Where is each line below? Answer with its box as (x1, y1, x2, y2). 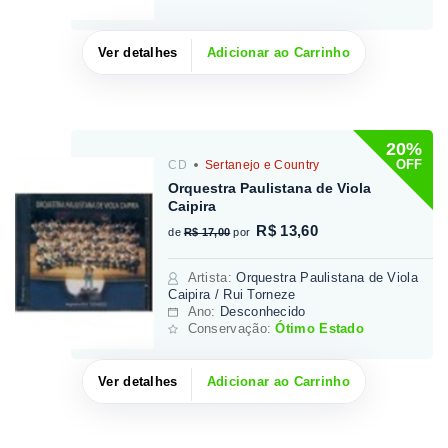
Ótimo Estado (275, 320, 365, 336)
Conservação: (187, 320, 276, 336)
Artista (187, 269, 228, 285)
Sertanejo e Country (201, 157, 320, 172)
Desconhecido (220, 303, 306, 319)
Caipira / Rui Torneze (168, 286, 296, 302)
